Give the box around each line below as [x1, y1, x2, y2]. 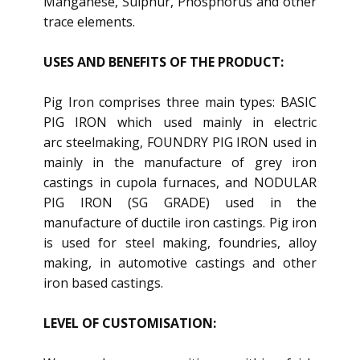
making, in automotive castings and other [43, 254, 317, 272]
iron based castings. [43, 274, 163, 292]
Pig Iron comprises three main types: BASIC [43, 93, 317, 111]
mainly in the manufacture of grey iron [43, 153, 317, 171]
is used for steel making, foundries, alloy [43, 234, 317, 252]
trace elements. [43, 13, 135, 31]
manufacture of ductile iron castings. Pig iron [43, 214, 317, 231]
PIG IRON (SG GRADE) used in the [43, 194, 317, 211]
